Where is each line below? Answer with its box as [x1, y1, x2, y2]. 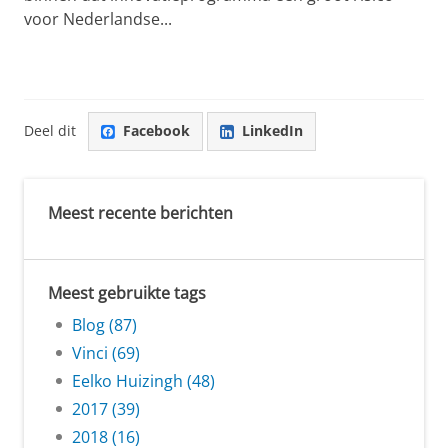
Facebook [123, 121, 190, 141]
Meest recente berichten [48, 201, 233, 224]
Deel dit [24, 121, 76, 141]
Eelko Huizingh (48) [72, 369, 215, 392]
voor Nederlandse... [24, 7, 172, 30]
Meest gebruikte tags [48, 281, 206, 304]
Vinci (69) [72, 341, 140, 364]
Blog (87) [72, 313, 137, 336]
